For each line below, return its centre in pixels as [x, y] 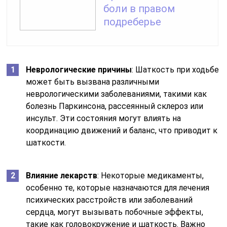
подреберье [133, 22]
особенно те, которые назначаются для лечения [118, 187]
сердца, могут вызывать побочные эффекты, [115, 212]
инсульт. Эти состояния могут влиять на [104, 118]
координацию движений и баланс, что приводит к [122, 130]
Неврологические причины [79, 69]
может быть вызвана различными [93, 82]
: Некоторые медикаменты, [151, 175]
